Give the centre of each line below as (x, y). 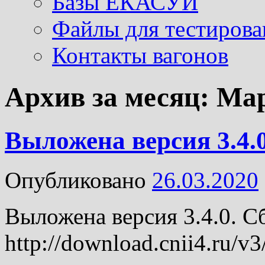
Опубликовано (75, 180)
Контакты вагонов (140, 55)
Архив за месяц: (111, 97)
